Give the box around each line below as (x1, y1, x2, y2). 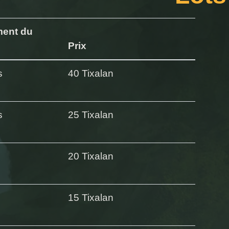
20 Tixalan (68, 150, 113, 162)
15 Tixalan (68, 192, 113, 203)
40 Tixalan (68, 67, 113, 79)
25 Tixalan (68, 109, 113, 120)
